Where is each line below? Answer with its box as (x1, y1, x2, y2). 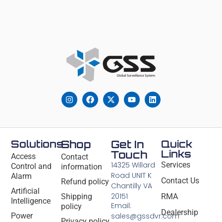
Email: (111, 201, 131, 211)
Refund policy (61, 176, 110, 186)
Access (11, 151, 36, 161)
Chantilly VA (111, 180, 152, 191)
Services (161, 160, 190, 169)
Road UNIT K (111, 170, 152, 180)
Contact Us (161, 175, 199, 185)
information (61, 162, 103, 171)
